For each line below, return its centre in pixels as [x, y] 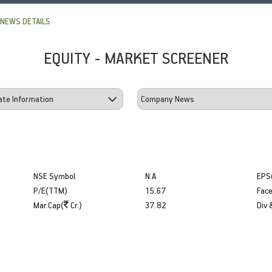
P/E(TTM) [51, 190]
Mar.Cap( [49, 205]
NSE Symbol [55, 175]
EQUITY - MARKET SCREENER [136, 57]
